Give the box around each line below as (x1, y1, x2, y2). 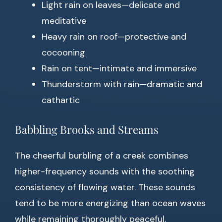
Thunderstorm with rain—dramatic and (42, 78, 202, 91)
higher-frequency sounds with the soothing (15, 166, 195, 178)
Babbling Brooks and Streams (15, 122, 159, 137)
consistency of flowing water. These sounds (15, 181, 195, 194)
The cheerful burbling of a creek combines (15, 150, 188, 162)
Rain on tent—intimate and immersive (42, 62, 197, 75)
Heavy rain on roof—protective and (42, 31, 186, 43)
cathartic (42, 94, 80, 107)
